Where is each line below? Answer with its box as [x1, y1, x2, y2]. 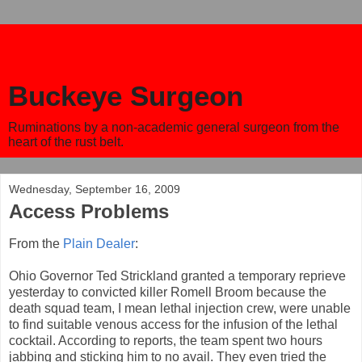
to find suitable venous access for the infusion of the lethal [9, 317, 338, 331]
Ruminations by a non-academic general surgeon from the [8, 120, 339, 134]
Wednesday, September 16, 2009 [9, 183, 180, 196]
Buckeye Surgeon [8, 81, 243, 112]
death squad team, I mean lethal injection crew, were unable [9, 301, 351, 315]
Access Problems [9, 200, 169, 222]
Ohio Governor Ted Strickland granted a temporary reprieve [9, 268, 346, 283]
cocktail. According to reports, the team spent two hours [9, 333, 322, 347]
